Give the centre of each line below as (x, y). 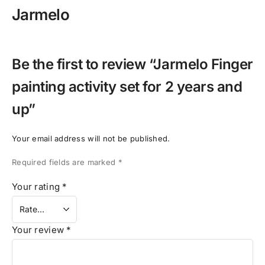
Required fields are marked (65, 162)
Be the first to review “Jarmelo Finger (132, 64)
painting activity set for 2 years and (127, 87)
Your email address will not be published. (91, 138)
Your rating (37, 187)
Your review (39, 230)
